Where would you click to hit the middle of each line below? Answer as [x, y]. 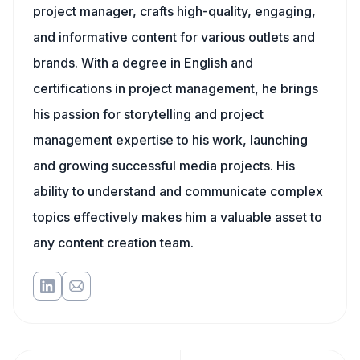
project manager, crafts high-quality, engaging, [174, 11]
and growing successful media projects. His [164, 166]
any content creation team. [113, 243]
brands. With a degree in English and [143, 63]
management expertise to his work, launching [170, 140]
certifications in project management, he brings [176, 88]
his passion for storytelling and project [148, 114]
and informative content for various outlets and [174, 37]
